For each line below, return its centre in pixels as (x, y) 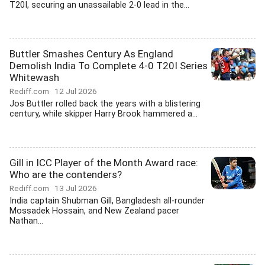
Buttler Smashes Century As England (91, 54)
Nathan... (26, 221)
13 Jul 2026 (76, 188)
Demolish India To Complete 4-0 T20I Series (109, 66)
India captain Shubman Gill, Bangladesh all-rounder (107, 201)
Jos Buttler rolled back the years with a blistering (105, 104)
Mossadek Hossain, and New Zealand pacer (94, 211)
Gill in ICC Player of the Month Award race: (104, 163)
